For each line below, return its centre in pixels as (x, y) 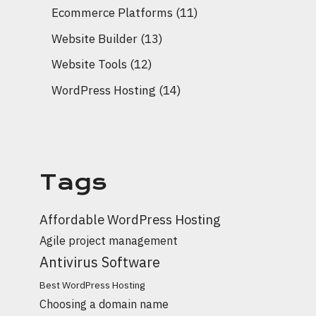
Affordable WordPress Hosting (130, 219)
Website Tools (89, 64)
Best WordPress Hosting (92, 285)
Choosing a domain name (104, 303)
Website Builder (95, 38)
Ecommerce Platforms (112, 13)
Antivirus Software (100, 262)
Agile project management (109, 240)
